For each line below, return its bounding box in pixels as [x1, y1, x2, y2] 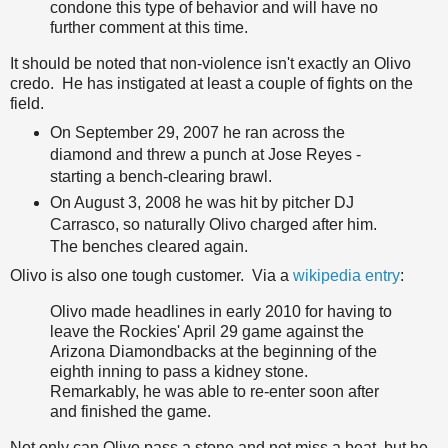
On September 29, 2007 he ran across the [49, 124, 345, 142]
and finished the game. [50, 402, 211, 420]
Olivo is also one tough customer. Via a [10, 267, 293, 285]
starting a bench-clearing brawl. [49, 168, 272, 186]
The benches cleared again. [49, 238, 248, 256]
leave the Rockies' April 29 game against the [50, 322, 364, 340]
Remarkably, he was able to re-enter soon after [50, 382, 379, 400]
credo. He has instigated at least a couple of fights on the [10, 75, 413, 93]
